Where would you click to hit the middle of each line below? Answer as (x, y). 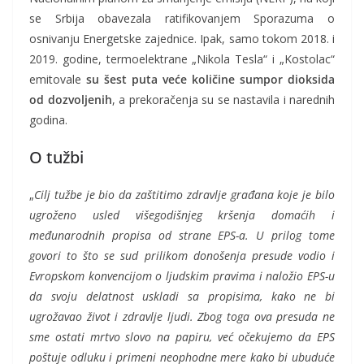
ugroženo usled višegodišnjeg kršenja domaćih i (182, 215)
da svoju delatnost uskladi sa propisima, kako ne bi (182, 297)
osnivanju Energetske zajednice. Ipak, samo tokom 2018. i (182, 39)
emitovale (58, 80)
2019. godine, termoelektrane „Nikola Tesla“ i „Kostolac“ (182, 59)
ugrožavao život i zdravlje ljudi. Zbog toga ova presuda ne (182, 317)
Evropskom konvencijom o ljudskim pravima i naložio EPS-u (182, 276)
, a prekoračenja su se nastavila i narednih (223, 100)
